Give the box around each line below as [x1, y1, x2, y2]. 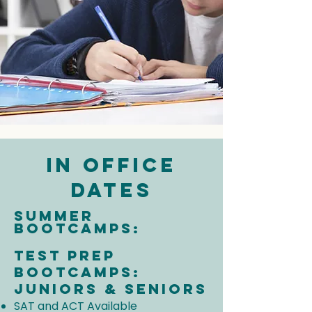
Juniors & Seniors [14, 280, 208, 297]
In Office [46, 153, 177, 178]
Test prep [14, 247, 116, 264]
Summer [14, 207, 94, 224]
